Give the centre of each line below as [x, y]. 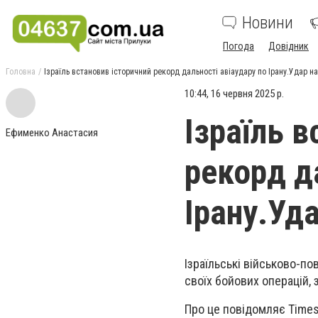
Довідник [289, 46]
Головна [21, 72]
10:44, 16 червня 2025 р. [234, 94]
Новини [268, 23]
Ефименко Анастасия [52, 133]
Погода [238, 46]
